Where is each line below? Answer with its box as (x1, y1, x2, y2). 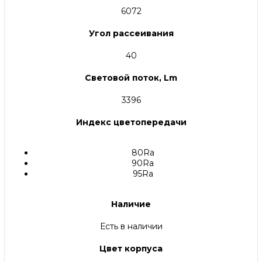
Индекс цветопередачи (75, 117, 187, 128)
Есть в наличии (99, 221, 163, 232)
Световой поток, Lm (85, 73, 177, 84)
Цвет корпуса (99, 243, 163, 254)
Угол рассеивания (88, 28, 174, 39)
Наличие (111, 199, 151, 210)
